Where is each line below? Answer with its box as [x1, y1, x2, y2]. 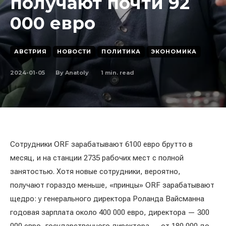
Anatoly [65, 69, 89, 76]
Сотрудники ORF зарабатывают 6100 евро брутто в [10, 140, 193, 149]
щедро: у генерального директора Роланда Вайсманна [10, 194, 204, 203]
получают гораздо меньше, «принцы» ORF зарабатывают [10, 181, 214, 190]
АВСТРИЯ [14, 48, 47, 55]
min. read [103, 69, 134, 76]
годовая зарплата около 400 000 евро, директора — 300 [10, 208, 209, 217]
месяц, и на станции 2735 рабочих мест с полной [10, 153, 184, 162]
